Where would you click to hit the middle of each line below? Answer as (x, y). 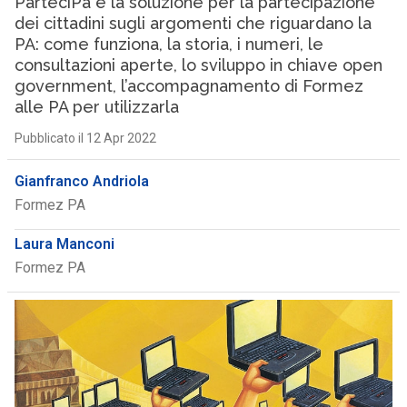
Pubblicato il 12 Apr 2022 (85, 138)
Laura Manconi (64, 244)
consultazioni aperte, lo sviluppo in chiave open (198, 65)
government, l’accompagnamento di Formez (189, 86)
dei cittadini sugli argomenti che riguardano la (193, 23)
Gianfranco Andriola (81, 181)
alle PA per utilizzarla (96, 107)
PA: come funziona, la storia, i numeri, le (169, 44)
